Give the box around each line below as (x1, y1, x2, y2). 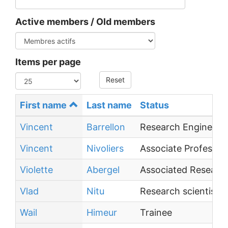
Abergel (87, 164, 120, 175)
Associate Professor (140, 143, 226, 154)
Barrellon (87, 122, 125, 132)
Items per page (15, 56, 81, 67)
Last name (87, 100, 132, 110)
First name (20, 100, 67, 110)
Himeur (87, 207, 117, 218)
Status (140, 100, 169, 110)
